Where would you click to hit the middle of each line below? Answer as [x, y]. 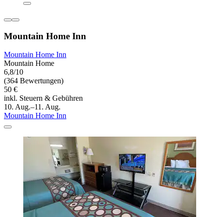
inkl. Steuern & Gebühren [43, 98]
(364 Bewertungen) [34, 81]
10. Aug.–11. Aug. [32, 107]
